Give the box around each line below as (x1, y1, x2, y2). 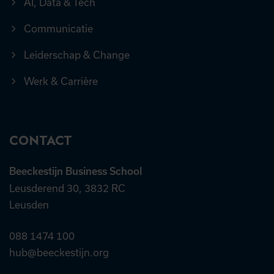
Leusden (9, 199, 49, 211)
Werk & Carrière (24, 75, 98, 87)
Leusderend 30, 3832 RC (9, 182, 125, 194)
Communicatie (24, 23, 93, 35)
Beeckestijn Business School (9, 166, 142, 177)
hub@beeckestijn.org (9, 246, 109, 259)
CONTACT (9, 131, 72, 150)
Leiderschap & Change (24, 49, 130, 61)
